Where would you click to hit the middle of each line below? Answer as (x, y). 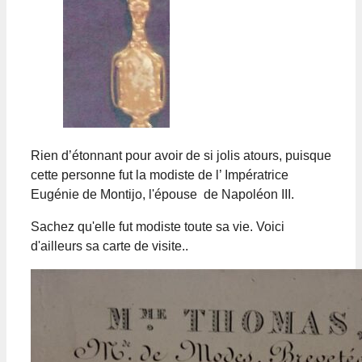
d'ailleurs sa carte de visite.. (109, 246)
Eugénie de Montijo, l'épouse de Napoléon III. (162, 194)
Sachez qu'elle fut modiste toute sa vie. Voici (158, 226)
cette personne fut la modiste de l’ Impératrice (160, 175)
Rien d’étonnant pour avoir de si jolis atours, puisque (181, 155)
